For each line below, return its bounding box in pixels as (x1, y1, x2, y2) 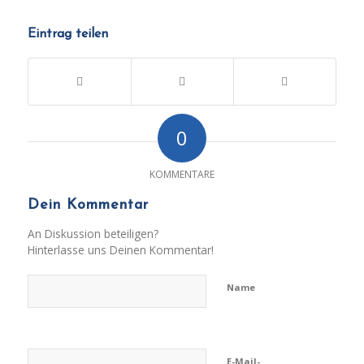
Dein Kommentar (27, 197, 149, 213)
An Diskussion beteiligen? (27, 225, 158, 241)
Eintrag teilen (27, 27, 108, 41)
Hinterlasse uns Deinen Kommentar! (27, 241, 214, 258)
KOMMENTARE (149, 167, 214, 181)
